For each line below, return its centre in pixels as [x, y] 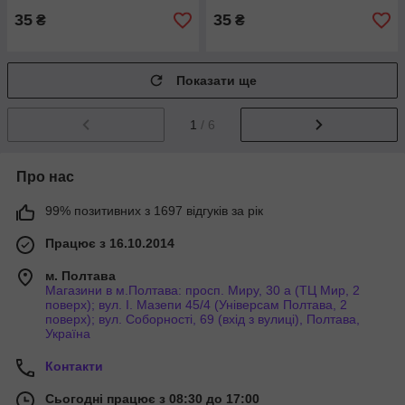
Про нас [45, 176]
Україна [68, 333]
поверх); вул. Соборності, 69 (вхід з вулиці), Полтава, [202, 319]
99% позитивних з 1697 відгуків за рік [154, 210]
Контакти [74, 366]
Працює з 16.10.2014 [110, 243]
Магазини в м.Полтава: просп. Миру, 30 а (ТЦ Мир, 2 [202, 290]
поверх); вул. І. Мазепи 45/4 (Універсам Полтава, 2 [196, 304]
